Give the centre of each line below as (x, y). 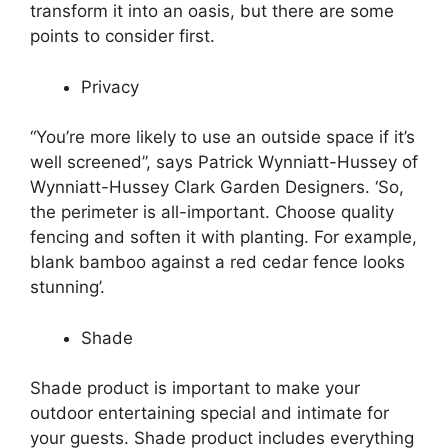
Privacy (110, 86)
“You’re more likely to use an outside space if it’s (222, 137)
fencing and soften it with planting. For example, (223, 237)
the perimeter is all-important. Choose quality (212, 212)
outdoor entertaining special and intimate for (209, 413)
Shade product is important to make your (195, 388)
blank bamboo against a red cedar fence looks (217, 262)
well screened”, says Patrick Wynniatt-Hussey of (224, 162)
